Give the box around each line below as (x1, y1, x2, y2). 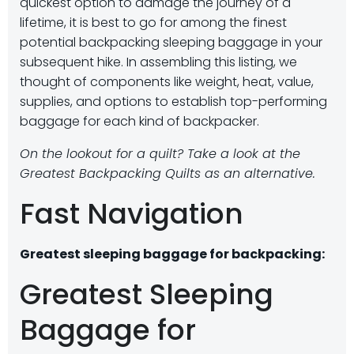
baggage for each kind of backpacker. (20, 112, 259, 130)
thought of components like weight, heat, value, (20, 73, 314, 91)
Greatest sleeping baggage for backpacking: (20, 245, 325, 263)
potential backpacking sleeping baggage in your (20, 33, 322, 51)
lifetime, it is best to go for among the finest (20, 13, 287, 32)
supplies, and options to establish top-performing (20, 92, 327, 111)
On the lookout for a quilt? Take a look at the (20, 145, 300, 163)
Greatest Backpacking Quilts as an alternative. (20, 164, 315, 183)
